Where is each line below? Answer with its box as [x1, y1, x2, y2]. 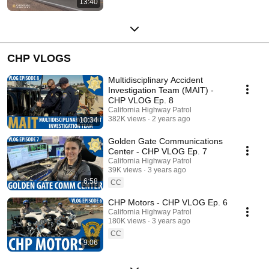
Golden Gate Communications [108, 136, 223, 146]
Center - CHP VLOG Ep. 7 [108, 146, 207, 156]
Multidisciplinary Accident [108, 74, 203, 85]
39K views [108, 165, 142, 174]
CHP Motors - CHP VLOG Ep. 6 [108, 197, 228, 207]
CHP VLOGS [7, 52, 71, 64]
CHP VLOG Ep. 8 [108, 95, 174, 105]
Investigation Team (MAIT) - [108, 85, 214, 95]
